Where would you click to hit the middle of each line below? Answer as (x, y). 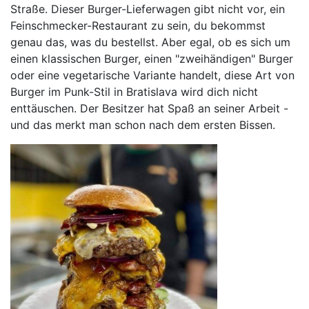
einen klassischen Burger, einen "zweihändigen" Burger (152, 59)
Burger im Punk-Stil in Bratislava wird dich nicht (134, 92)
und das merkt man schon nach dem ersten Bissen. (143, 125)
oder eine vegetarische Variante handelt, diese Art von (152, 76)
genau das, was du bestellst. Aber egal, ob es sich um (150, 42)
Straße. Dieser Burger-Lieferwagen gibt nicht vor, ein (148, 9)
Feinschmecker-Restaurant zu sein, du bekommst (138, 26)
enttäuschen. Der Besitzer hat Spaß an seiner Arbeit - (149, 109)
